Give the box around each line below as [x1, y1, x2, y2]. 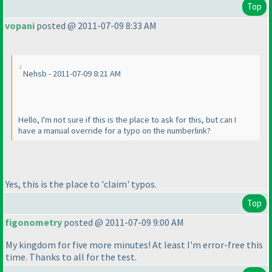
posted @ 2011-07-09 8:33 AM [35, 19, 157, 32]
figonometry [5, 216, 62, 229]
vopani [5, 19, 35, 32]
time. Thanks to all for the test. [5, 251, 137, 263]
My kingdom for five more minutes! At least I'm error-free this [5, 239, 263, 251]
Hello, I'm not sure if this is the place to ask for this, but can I [18, 114, 236, 126]
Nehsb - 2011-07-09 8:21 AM [23, 68, 121, 80]
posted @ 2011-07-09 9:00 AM [62, 216, 184, 229]
